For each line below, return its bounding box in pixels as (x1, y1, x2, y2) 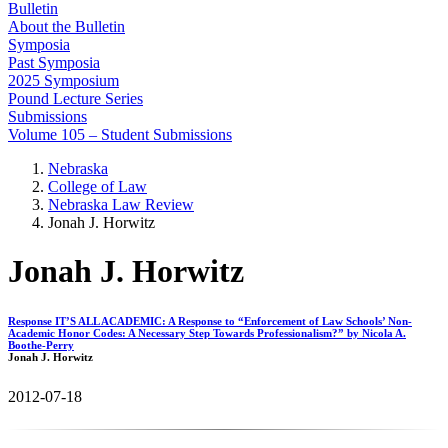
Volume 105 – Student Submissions (8, 126, 232, 143)
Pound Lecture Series (8, 90, 143, 107)
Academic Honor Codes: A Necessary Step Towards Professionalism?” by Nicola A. (8, 327, 406, 340)
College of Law (48, 178, 147, 195)
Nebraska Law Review (48, 196, 194, 213)
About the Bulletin (8, 18, 125, 35)
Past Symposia (8, 54, 100, 71)
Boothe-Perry (8, 339, 74, 352)
